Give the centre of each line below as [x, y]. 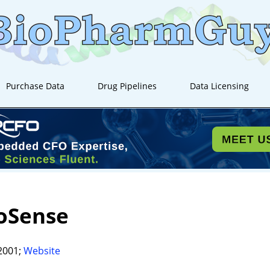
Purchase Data [36, 86]
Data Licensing [220, 86]
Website [42, 250]
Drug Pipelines [127, 86]
